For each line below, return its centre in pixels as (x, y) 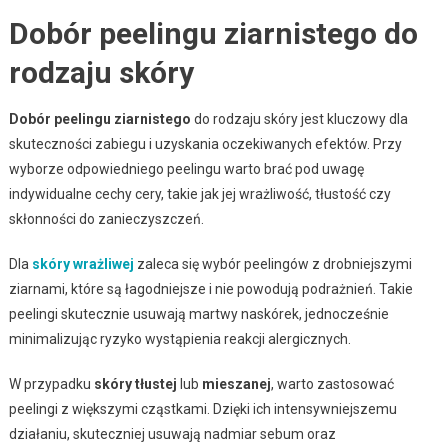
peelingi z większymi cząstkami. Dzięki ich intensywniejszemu (202, 408)
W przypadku (51, 383)
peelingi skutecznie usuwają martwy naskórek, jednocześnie (198, 313)
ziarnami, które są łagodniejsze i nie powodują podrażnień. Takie (210, 288)
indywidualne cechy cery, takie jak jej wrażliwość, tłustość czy (199, 193)
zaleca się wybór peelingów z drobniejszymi (272, 263)
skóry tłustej (135, 383)
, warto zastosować (332, 383)
